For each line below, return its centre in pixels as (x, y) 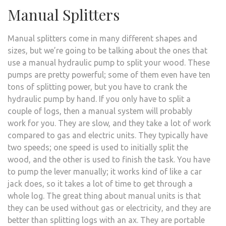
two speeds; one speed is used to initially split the (98, 147)
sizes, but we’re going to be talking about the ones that (107, 50)
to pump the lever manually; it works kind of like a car (105, 171)
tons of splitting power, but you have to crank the (97, 87)
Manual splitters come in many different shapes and (102, 38)
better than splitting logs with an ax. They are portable (106, 220)
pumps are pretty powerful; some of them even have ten (109, 74)
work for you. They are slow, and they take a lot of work (109, 123)
